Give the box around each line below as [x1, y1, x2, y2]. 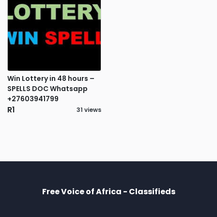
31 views [77, 106, 101, 114]
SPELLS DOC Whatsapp [7, 84, 88, 94]
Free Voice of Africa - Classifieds [42, 186, 175, 198]
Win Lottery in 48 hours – [7, 74, 94, 84]
